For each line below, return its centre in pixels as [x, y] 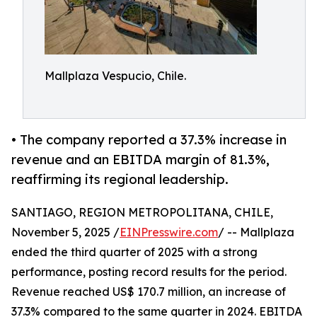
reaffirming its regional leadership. [120, 179]
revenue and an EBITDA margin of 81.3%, [140, 160]
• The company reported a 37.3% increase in [149, 140]
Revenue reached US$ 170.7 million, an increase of [149, 292]
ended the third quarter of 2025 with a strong [134, 252]
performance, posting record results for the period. [149, 272]
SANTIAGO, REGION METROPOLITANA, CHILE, [142, 213]
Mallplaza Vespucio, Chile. [115, 76]
